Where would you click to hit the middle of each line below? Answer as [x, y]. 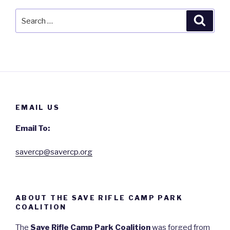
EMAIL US [37, 108]
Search [29, 15]
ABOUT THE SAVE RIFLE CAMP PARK [99, 197]
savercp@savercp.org [54, 152]
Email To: [33, 128]
